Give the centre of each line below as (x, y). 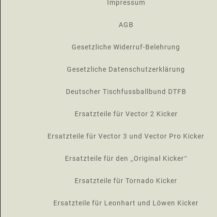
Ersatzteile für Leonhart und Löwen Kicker (126, 203)
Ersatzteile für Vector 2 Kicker (126, 114)
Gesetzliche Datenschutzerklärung (126, 69)
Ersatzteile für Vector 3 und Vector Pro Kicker (126, 136)
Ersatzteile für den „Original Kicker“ (126, 158)
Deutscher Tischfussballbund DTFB (126, 92)
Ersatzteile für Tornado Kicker (126, 181)
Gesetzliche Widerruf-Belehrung (126, 47)
